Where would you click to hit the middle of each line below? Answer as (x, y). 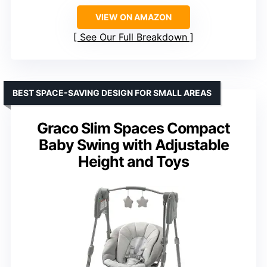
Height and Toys (133, 162)
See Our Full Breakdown (133, 37)
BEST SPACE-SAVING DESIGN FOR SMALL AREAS (112, 93)
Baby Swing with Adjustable (133, 145)
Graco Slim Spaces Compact (133, 128)
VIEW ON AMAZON (133, 17)
